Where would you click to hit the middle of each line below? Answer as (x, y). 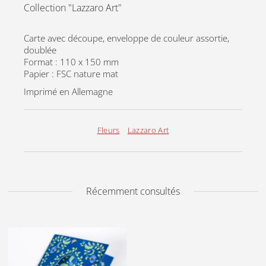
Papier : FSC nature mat (71, 74)
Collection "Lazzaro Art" (73, 8)
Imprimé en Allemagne (69, 92)
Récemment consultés (133, 191)
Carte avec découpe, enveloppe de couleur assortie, (127, 38)
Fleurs (108, 131)
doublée (40, 50)
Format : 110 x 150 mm (72, 62)
